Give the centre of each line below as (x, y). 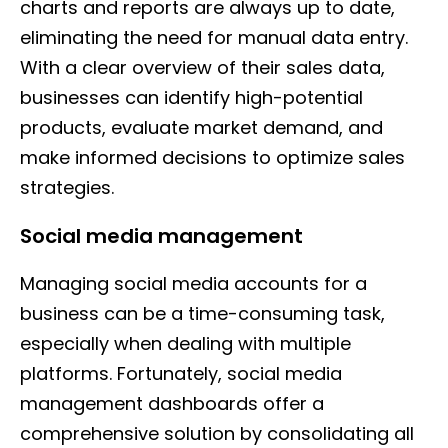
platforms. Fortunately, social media (181, 374)
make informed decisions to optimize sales (212, 158)
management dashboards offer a (172, 404)
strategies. (67, 188)
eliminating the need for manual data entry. (214, 38)
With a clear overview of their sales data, (202, 68)
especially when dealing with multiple (185, 344)
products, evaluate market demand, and (201, 128)
